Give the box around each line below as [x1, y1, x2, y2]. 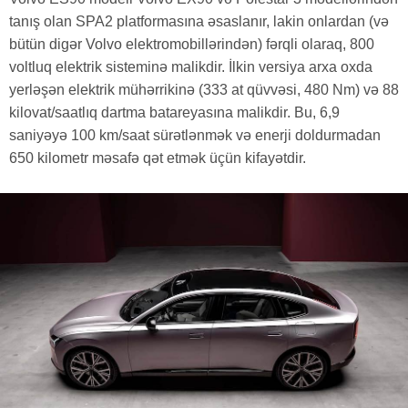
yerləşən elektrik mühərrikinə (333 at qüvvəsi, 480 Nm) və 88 [9, 82, 399, 98]
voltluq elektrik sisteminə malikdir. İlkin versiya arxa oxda [9, 59, 372, 76]
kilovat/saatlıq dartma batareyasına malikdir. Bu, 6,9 [9, 105, 340, 121]
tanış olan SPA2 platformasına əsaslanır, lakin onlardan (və [9, 14, 389, 30]
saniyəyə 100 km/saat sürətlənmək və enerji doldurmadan [9, 127, 381, 144]
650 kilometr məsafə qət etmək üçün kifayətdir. [9, 150, 306, 167]
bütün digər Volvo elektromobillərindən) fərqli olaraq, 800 [9, 36, 374, 53]
